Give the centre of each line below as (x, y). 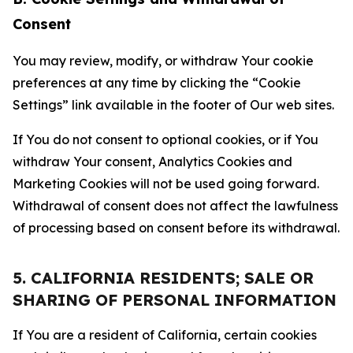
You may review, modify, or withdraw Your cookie (163, 61)
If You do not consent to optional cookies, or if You (165, 139)
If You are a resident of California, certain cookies (165, 335)
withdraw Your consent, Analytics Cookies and (152, 162)
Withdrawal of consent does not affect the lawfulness (175, 206)
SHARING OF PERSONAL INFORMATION (175, 300)
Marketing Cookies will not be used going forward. (166, 184)
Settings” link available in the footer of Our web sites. (173, 105)
